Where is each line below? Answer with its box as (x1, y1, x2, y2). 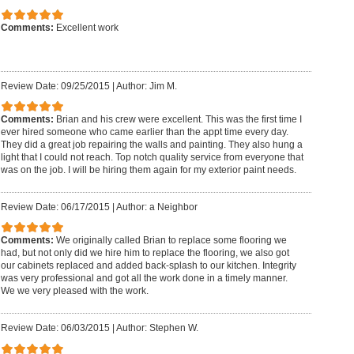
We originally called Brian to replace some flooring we (55, 235, 287, 247)
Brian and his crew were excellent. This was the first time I (55, 114, 302, 126)
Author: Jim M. (115, 80, 177, 92)
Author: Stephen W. (115, 322, 198, 333)
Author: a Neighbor (115, 201, 198, 213)
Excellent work (55, 22, 119, 34)
